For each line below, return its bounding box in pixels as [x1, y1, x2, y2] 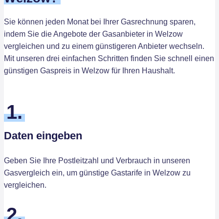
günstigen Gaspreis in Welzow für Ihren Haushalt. [4, 66, 175, 75]
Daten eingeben [4, 130, 82, 142]
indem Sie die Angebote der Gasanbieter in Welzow [4, 30, 183, 38]
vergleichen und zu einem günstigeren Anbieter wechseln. [4, 42, 204, 50]
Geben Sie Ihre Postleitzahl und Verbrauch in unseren [4, 156, 190, 165]
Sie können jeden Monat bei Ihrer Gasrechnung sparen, [4, 18, 196, 26]
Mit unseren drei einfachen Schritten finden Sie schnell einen [4, 54, 214, 63]
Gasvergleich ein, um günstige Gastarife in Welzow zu [4, 169, 191, 177]
